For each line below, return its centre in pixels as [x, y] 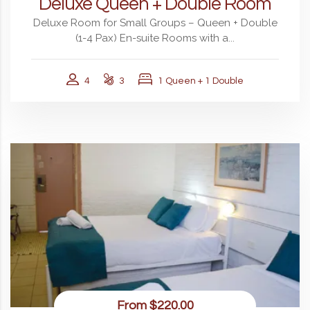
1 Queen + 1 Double [201, 81]
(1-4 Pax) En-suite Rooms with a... [155, 38]
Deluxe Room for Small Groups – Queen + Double [155, 22]
